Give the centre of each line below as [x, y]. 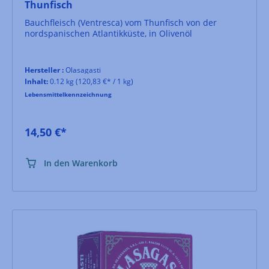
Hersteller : [44, 70]
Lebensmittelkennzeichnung [68, 94]
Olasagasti [82, 70]
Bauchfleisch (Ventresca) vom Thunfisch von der [121, 22]
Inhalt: [36, 81]
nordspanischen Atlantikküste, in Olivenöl [108, 33]
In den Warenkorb [81, 163]
